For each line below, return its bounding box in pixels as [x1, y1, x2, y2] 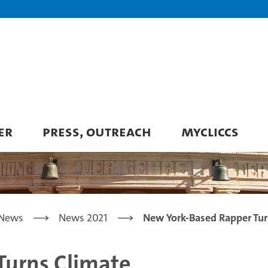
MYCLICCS [181, 121, 239, 141]
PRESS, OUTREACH [42, 121, 151, 141]
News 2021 [59, 211, 108, 225]
